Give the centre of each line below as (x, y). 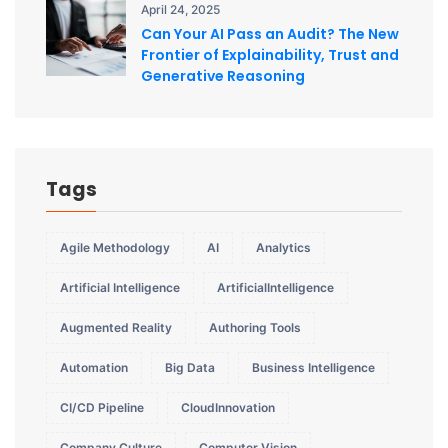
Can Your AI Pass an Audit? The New (270, 34)
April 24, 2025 (180, 10)
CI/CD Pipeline (102, 408)
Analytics (283, 248)
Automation (94, 368)
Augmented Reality (116, 328)
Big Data (190, 368)
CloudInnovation (228, 408)
